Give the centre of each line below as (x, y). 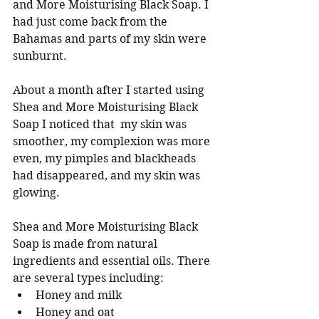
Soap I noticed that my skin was (101, 125)
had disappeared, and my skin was (108, 176)
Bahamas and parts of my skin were (111, 39)
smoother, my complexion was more (113, 142)
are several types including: (88, 278)
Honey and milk (79, 296)
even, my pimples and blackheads (106, 159)
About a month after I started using (110, 90)
